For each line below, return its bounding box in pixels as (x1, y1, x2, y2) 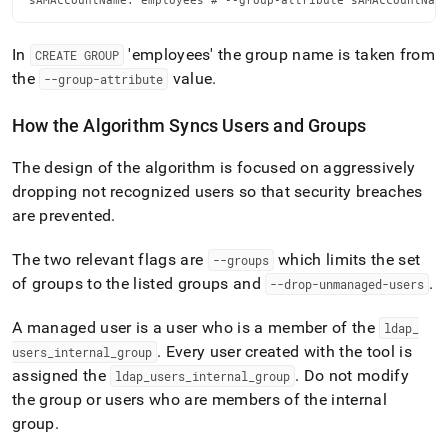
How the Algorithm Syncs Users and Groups (12, 115, 367, 136)
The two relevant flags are (12, 250, 208, 269)
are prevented (12, 206, 112, 225)
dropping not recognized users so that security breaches (12, 182, 423, 201)
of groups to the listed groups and (12, 274, 266, 293)
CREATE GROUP (34, 47, 119, 63)
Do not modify (299, 366, 409, 385)
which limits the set (273, 250, 421, 269)
